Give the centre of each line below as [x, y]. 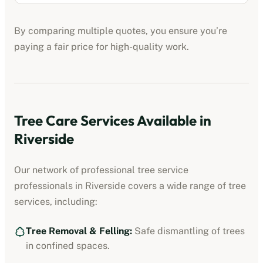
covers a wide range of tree [186, 186]
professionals [43, 186]
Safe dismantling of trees [188, 231]
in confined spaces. [68, 245]
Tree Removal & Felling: [79, 231]
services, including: [56, 201]
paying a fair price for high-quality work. [102, 46]
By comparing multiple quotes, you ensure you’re [121, 31]
